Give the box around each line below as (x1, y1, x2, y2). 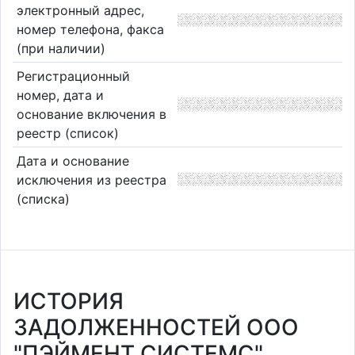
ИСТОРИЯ (13, 288, 124, 315)
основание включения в (16, 105, 166, 122)
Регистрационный (16, 67, 130, 84)
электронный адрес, (16, 2, 144, 19)
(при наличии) (16, 40, 105, 57)
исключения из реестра (16, 171, 166, 188)
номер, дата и (16, 86, 104, 103)
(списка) (16, 190, 70, 207)
